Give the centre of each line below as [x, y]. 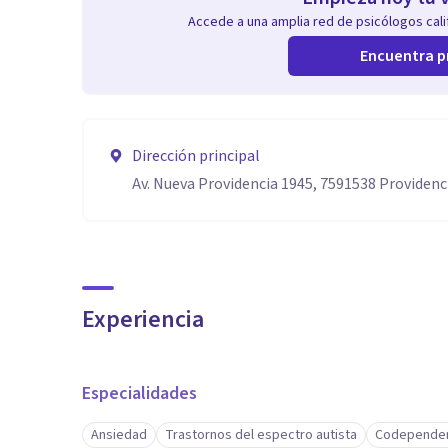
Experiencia [143, 319]
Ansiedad [119, 435]
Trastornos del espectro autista [261, 435]
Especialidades [139, 393]
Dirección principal [196, 156]
